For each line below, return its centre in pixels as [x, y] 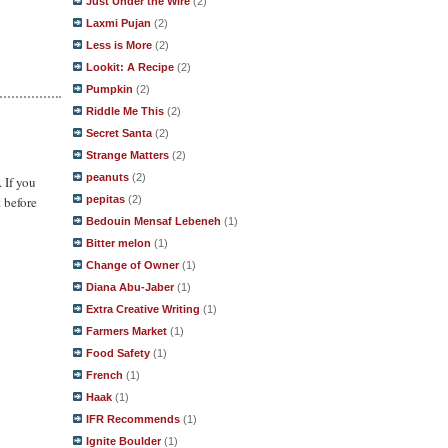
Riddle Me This [125, 111]
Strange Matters [127, 155]
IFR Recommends [133, 419]
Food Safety [118, 353]
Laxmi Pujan [118, 23]
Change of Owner [132, 265]
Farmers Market [126, 331]
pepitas [105, 199]
